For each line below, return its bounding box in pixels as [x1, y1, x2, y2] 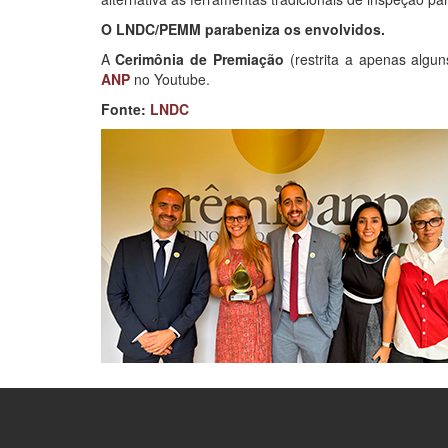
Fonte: [100, 98, 150, 119]
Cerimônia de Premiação [115, 48, 285, 69]
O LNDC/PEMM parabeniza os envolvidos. [100, 18, 385, 39]
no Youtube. [129, 68, 210, 89]
